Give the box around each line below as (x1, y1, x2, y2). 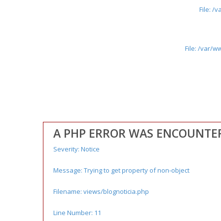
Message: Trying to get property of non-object (53, 165, 189, 175)
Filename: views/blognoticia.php (53, 186, 149, 196)
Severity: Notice (53, 144, 100, 153)
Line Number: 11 (53, 208, 101, 217)
